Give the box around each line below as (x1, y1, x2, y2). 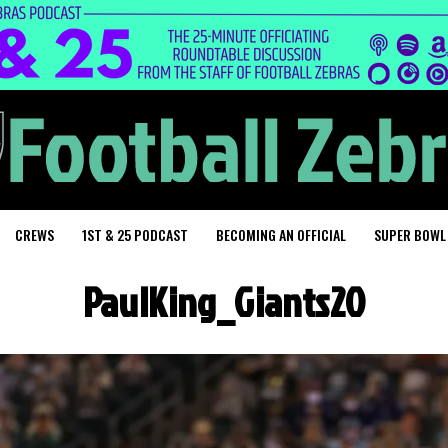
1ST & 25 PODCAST (82, 224, 188, 245)
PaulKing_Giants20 (82, 274, 366, 330)
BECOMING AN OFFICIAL (216, 224, 346, 245)
